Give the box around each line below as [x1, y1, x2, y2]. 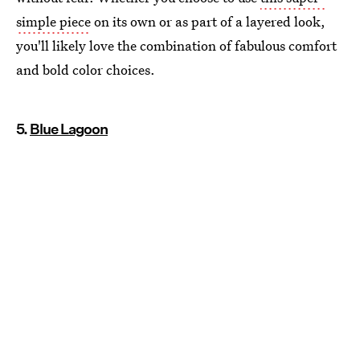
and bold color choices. [16, 60, 155, 80]
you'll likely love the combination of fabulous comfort [16, 36, 337, 55]
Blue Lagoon [30, 121, 108, 138]
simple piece [16, 12, 91, 31]
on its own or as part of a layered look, [91, 12, 325, 31]
